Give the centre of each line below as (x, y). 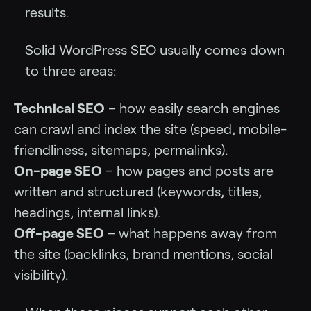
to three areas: (70, 70)
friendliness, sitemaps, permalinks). (121, 150)
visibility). (41, 275)
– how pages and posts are (188, 170)
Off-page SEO (59, 233)
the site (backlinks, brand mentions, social (143, 254)
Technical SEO (59, 108)
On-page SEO (58, 170)
